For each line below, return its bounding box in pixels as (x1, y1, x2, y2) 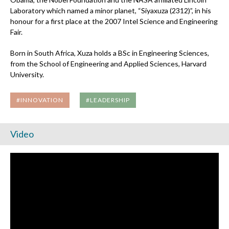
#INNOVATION (16, 96, 63, 104)
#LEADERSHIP (86, 96, 130, 104)
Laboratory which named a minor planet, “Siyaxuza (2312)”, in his (10, 6, 211, 15)
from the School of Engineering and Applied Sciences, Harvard (10, 59, 207, 68)
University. (10, 70, 44, 79)
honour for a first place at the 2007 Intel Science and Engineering (10, 17, 218, 26)
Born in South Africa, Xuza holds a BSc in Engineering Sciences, (10, 49, 209, 57)
